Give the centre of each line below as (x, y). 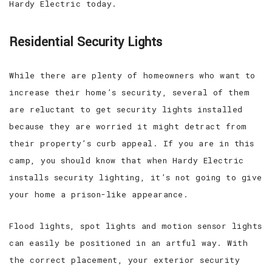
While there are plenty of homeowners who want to (132, 75)
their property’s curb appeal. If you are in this (132, 143)
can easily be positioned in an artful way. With (129, 243)
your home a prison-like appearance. (99, 194)
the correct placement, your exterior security (125, 260)
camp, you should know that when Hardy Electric (127, 160)
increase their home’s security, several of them (130, 92)
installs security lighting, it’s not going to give (136, 177)
